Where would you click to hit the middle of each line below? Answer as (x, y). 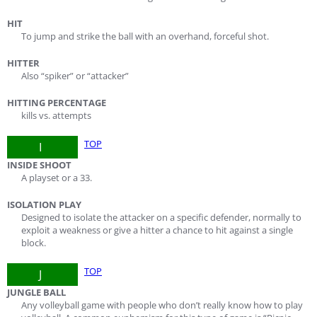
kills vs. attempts (56, 115)
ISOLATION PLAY (44, 204)
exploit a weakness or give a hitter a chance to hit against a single (157, 230)
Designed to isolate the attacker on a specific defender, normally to (161, 217)
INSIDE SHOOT (39, 165)
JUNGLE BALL (36, 292)
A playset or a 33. (57, 178)
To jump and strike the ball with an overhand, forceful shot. (145, 36)
